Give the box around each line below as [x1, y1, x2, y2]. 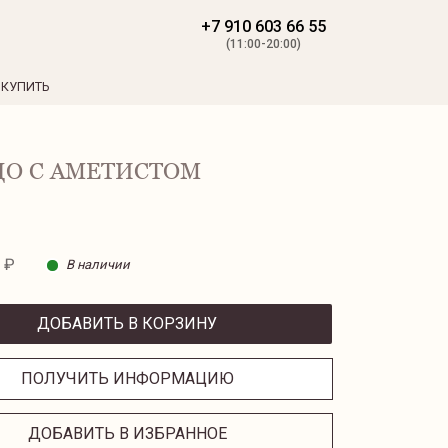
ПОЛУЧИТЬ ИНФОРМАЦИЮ [20, 369, 234, 388]
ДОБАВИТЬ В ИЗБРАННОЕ [27, 424, 227, 443]
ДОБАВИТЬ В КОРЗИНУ [37, 314, 217, 333]
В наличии [66, 257, 130, 272]
